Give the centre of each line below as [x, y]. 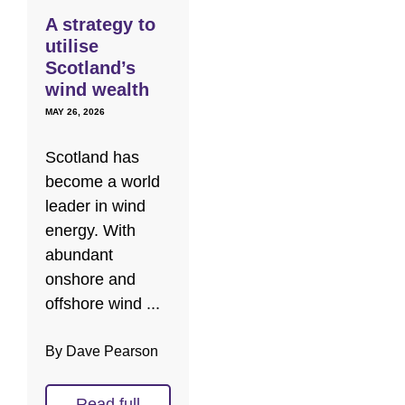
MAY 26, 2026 [75, 111]
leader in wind [95, 206]
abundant [79, 254]
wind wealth [97, 89]
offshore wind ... [103, 303]
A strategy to [100, 24]
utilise [72, 46]
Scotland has [92, 157]
